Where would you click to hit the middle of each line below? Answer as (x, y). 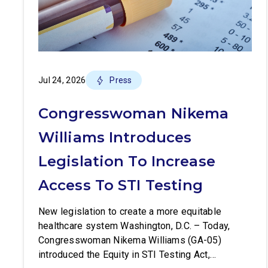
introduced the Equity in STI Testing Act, (124, 255)
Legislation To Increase (127, 161)
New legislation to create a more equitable (130, 211)
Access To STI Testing (121, 185)
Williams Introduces (115, 137)
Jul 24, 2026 (62, 80)
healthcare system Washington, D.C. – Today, (134, 226)
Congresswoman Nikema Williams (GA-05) (130, 240)
